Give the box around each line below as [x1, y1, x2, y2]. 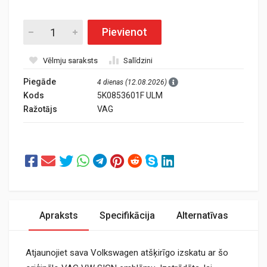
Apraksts [39, 210, 78, 221]
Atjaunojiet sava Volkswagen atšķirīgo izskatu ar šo [26, 247, 228, 258]
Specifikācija [99, 210, 155, 221]
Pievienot [102, 26, 147, 38]
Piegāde [23, 77, 56, 86]
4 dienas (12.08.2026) [97, 78, 167, 86]
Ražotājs [23, 104, 57, 114]
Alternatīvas [176, 210, 228, 221]
